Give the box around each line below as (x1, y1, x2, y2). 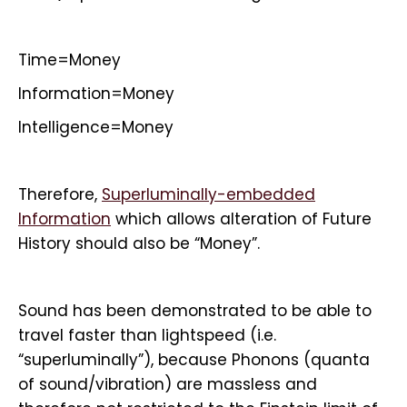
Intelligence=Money (18, 116, 174, 138)
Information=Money (18, 83, 174, 104)
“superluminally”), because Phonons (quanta (18, 349, 370, 371)
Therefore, (18, 184, 102, 205)
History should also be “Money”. (18, 233, 260, 254)
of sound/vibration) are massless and (18, 373, 317, 395)
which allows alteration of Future (111, 208, 372, 230)
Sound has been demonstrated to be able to (18, 300, 372, 322)
